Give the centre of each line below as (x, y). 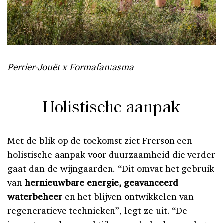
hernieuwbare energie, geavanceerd (101, 182)
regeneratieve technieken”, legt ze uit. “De (98, 210)
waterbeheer (35, 196)
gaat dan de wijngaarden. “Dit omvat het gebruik (111, 168)
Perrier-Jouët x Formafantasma (71, 66)
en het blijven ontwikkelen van (128, 196)
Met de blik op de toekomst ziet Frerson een (100, 140)
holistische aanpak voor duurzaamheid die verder (111, 154)
